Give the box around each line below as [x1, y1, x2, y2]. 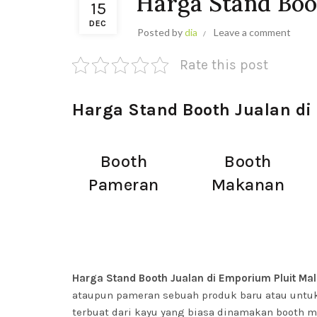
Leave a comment [214, 26, 291, 38]
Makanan [211, 175, 284, 195]
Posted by [137, 26, 185, 38]
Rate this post [180, 57, 268, 73]
